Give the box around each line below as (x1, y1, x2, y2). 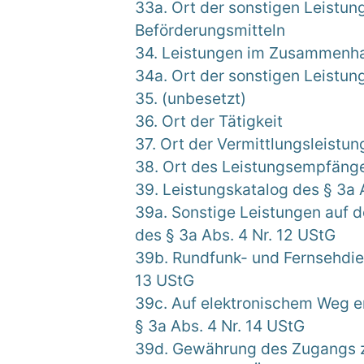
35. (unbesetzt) (135, 89, 246, 108)
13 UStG (135, 271, 194, 290)
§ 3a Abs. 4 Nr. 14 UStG (135, 316, 305, 336)
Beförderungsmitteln (135, 20, 285, 40)
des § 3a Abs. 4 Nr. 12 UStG (135, 225, 336, 245)
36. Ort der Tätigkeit (135, 111, 283, 131)
